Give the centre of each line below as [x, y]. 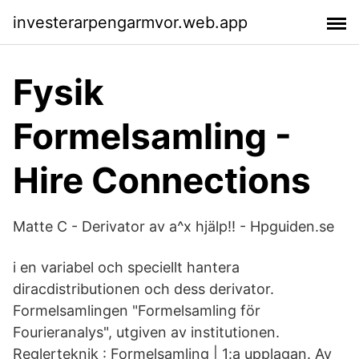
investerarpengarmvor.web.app [130, 22]
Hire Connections [162, 180]
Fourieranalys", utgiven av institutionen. [146, 332]
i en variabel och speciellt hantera [126, 267]
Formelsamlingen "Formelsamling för [137, 311]
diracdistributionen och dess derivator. [143, 289]
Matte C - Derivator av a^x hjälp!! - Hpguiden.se [173, 226]
